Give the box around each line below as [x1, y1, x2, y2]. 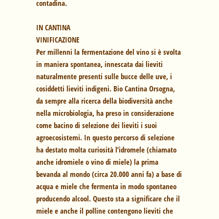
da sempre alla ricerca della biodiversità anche [36, 96, 173, 106]
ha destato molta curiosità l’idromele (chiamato [36, 145, 176, 155]
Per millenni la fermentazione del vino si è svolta [36, 47, 181, 57]
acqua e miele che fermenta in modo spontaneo [36, 181, 176, 192]
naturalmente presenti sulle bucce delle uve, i [36, 71, 172, 82]
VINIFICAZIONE [36, 35, 79, 45]
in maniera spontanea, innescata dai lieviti [36, 59, 163, 69]
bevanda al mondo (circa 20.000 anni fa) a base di [36, 169, 182, 179]
